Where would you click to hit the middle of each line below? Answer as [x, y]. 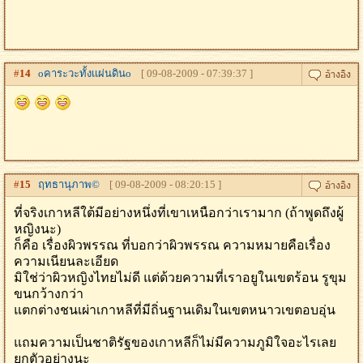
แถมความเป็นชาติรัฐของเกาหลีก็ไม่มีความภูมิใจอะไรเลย [175, 342]
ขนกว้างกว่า [49, 294]
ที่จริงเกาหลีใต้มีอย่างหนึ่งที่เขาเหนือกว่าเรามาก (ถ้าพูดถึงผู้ [179, 213]
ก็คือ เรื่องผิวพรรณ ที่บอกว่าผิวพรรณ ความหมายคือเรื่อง [172, 245]
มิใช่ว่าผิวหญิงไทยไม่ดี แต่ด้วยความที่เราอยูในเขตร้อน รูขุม [180, 278]
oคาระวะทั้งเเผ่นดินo [81, 73]
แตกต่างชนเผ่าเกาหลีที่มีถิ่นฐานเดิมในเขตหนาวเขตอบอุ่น [175, 310]
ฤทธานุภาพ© [65, 184]
